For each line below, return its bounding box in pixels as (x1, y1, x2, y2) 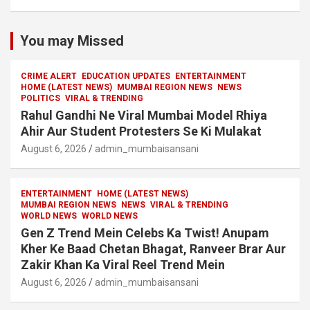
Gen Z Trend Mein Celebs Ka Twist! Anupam (21, 225, 269, 240)
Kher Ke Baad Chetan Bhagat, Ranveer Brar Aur (21, 241, 286, 256)
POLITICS (21, 93, 60, 103)
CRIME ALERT (21, 71, 77, 81)
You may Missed (20, 32, 124, 49)
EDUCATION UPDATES (82, 71, 170, 81)
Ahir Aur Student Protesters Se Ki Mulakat (21, 123, 262, 138)
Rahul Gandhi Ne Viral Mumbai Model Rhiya (21, 107, 267, 122)
